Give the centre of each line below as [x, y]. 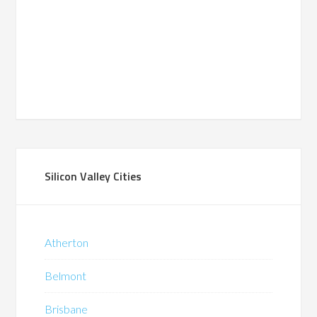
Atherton [67, 242]
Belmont [66, 275]
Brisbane [67, 309]
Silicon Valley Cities [93, 176]
